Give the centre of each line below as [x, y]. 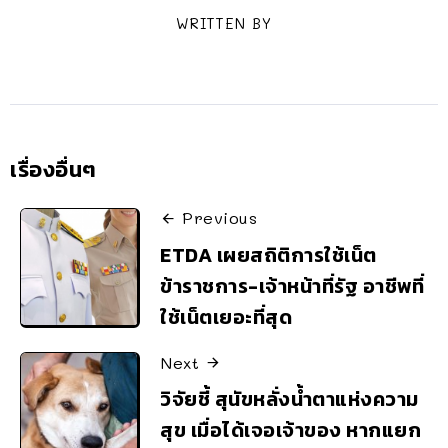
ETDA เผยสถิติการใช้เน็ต [268, 254]
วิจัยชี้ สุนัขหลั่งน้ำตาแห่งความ [289, 399]
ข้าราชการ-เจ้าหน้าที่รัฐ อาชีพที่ [292, 285]
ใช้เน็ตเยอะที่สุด [226, 316]
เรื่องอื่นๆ [53, 170]
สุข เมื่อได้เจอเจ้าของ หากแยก [290, 430]
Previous [219, 218]
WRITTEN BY [224, 24]
